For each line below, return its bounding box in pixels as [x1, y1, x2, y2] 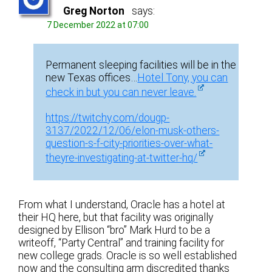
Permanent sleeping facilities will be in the [46, 59, 237, 72]
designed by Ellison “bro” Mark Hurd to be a [18, 224, 211, 237]
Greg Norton [63, 4, 125, 17]
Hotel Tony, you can [137, 72, 228, 84]
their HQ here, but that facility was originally [18, 211, 214, 224]
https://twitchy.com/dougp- [46, 112, 170, 124]
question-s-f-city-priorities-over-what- [46, 137, 213, 150]
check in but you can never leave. [46, 86, 197, 99]
